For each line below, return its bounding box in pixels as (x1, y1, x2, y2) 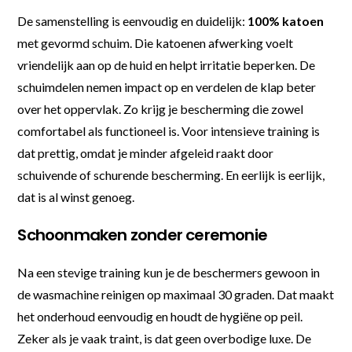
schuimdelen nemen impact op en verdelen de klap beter (17, 79, 317, 95)
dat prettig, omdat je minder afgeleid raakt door (17, 145, 274, 161)
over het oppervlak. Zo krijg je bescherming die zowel (17, 101, 304, 117)
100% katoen (247, 13, 324, 29)
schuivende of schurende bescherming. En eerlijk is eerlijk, (17, 167, 325, 183)
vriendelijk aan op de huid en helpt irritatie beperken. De (17, 57, 316, 73)
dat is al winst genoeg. (17, 189, 135, 205)
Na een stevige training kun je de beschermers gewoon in (17, 265, 321, 280)
